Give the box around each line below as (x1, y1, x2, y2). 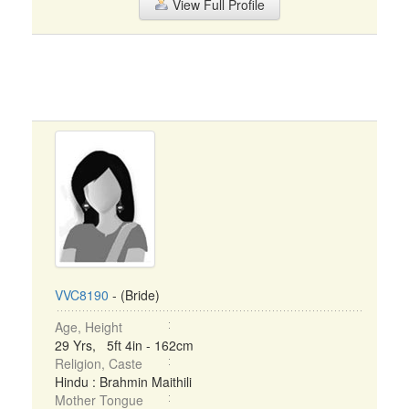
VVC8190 (55, 286, 109, 304)
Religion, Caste (55, 354, 142, 372)
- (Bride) (109, 286, 160, 304)
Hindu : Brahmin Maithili (55, 372, 192, 391)
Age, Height (55, 318, 122, 336)
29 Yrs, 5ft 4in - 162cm (55, 336, 194, 354)
